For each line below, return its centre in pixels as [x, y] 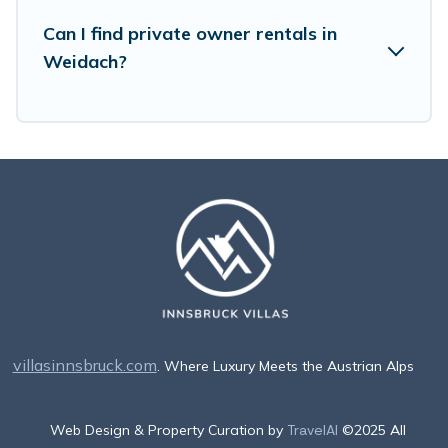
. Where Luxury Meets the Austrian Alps [285, 366]
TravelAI [312, 430]
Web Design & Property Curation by [168, 430]
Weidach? [85, 61]
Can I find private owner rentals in [190, 33]
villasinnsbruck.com [84, 365]
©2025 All [374, 430]
